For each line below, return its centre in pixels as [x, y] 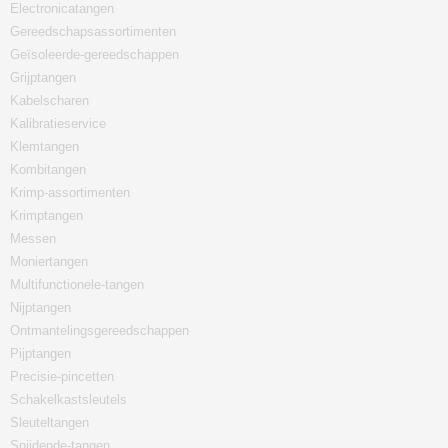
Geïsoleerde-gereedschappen [94, 54]
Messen [33, 238]
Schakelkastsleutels [68, 399]
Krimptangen [46, 215]
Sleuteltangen [49, 422]
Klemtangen [44, 146]
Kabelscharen [49, 100]
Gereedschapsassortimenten [93, 31]
